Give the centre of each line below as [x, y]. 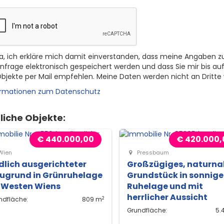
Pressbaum [152, 152]
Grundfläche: [147, 210]
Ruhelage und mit [165, 186]
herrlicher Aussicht [167, 197]
